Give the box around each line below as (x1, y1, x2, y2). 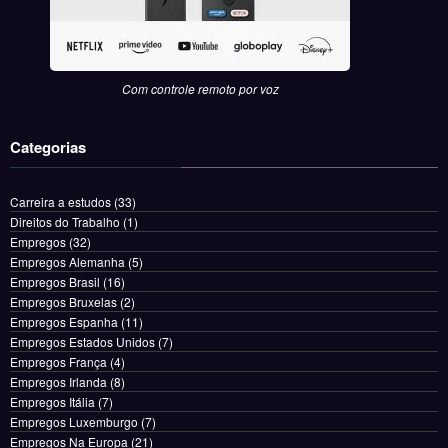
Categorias (10, 136, 86, 159)
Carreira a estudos (10, 193, 111, 211)
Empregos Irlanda (10, 373, 107, 391)
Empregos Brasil (10, 273, 100, 291)
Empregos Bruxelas (10, 293, 117, 311)
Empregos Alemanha (10, 253, 125, 271)
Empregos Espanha (10, 313, 118, 331)
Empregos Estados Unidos (10, 333, 155, 351)
